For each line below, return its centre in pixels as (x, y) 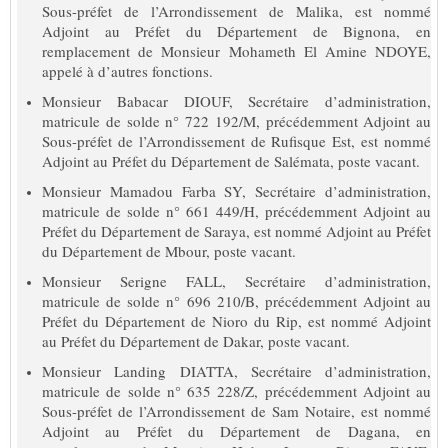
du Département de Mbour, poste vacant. (169, 250)
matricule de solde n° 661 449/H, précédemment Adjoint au (236, 210)
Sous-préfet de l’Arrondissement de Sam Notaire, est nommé (236, 410)
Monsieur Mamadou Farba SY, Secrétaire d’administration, (236, 190)
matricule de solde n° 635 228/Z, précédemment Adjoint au (236, 390)
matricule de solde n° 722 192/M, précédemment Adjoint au (236, 120)
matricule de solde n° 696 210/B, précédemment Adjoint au (236, 300)
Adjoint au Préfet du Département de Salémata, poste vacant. (231, 160)
